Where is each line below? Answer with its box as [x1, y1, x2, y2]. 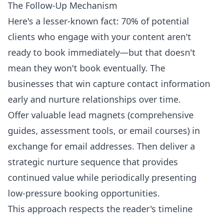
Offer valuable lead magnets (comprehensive [8, 109, 194, 121]
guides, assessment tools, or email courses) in [8, 124, 200, 136]
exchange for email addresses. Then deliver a [8, 140, 195, 152]
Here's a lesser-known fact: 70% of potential [8, 15, 189, 27]
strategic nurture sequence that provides [8, 155, 178, 168]
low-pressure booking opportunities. [8, 187, 160, 199]
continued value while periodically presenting [8, 171, 197, 183]
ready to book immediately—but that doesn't [8, 46, 196, 58]
